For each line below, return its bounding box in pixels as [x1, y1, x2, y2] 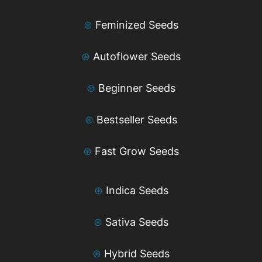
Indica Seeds [105, 184, 168, 196]
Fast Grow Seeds [95, 144, 179, 157]
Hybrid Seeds [104, 247, 170, 260]
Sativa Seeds [105, 215, 168, 228]
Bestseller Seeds [96, 113, 177, 126]
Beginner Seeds [98, 81, 175, 94]
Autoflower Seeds [93, 50, 181, 63]
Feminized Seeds [95, 18, 178, 31]
